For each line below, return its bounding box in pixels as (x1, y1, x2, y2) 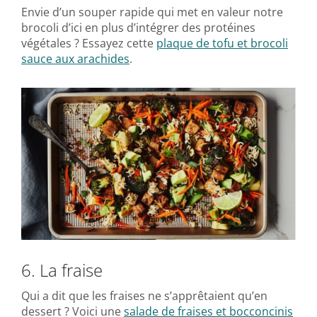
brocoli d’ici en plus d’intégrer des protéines (21, 19, 255, 35)
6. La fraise (21, 258, 103, 282)
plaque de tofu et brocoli (156, 35, 288, 51)
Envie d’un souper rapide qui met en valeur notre (21, 4, 283, 20)
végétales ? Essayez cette (21, 35, 156, 51)
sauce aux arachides (21, 50, 129, 67)
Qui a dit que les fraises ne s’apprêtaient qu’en (21, 287, 267, 304)
